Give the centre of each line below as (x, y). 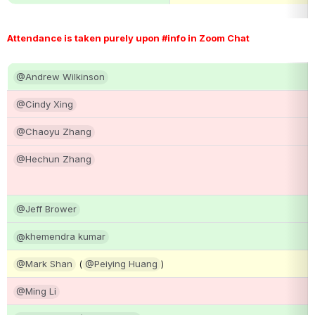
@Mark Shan (44, 263)
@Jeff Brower (46, 208)
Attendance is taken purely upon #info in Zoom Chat (129, 38)
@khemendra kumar (60, 236)
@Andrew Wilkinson (60, 76)
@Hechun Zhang (53, 159)
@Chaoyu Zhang (53, 131)
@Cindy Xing (44, 104)
